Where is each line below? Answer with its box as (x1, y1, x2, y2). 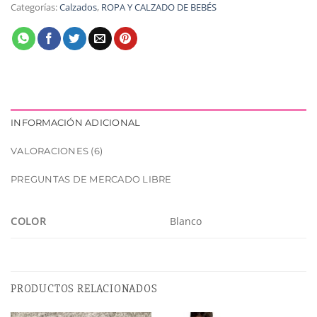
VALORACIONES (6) (11, 146, 103, 157)
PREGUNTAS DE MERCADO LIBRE (11, 174, 172, 185)
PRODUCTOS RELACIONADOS (11, 282, 158, 296)
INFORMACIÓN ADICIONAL (11, 117, 141, 129)
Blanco (170, 214, 202, 229)
